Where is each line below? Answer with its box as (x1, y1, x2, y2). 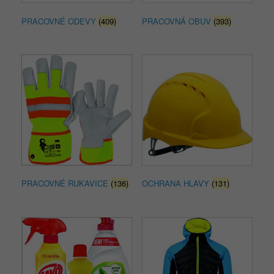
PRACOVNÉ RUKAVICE (21, 177, 111, 190)
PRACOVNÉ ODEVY (21, 15, 98, 27)
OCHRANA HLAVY (141, 177, 212, 190)
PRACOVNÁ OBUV (141, 15, 213, 27)
